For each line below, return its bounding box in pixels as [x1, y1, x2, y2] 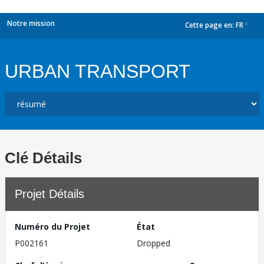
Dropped [137, 237, 170, 249]
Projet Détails [15, 187, 84, 200]
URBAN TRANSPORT [5, 61, 190, 82]
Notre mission [7, 18, 55, 28]
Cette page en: [185, 20, 236, 31]
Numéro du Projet [15, 221, 90, 232]
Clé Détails [5, 149, 82, 167]
